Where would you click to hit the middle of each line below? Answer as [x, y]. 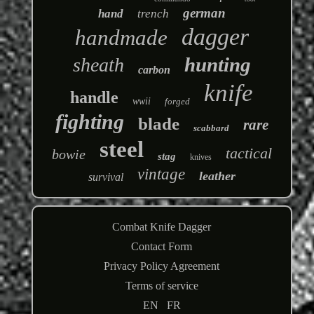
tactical [248, 153]
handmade [121, 37]
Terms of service [162, 285]
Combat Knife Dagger [162, 226]
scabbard [211, 128]
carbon [154, 69]
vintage [161, 174]
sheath [98, 64]
